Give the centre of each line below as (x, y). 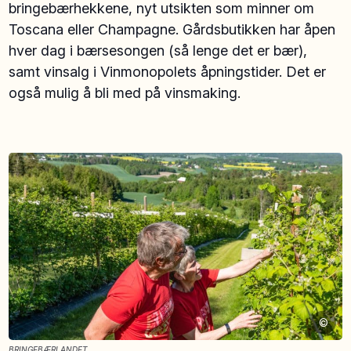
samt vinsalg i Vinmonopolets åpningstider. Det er (168, 72)
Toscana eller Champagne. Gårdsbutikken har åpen (172, 30)
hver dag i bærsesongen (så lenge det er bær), (158, 51)
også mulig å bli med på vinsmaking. (127, 93)
